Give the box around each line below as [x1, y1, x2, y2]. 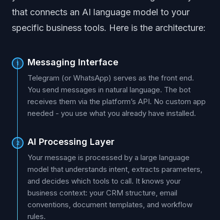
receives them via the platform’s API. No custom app [27, 97, 206, 106]
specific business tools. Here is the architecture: [12, 23, 206, 33]
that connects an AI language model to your [12, 7, 190, 17]
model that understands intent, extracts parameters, [27, 165, 202, 174]
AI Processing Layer [27, 137, 114, 147]
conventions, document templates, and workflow [27, 200, 192, 209]
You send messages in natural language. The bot [27, 85, 191, 94]
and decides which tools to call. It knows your [27, 176, 181, 186]
